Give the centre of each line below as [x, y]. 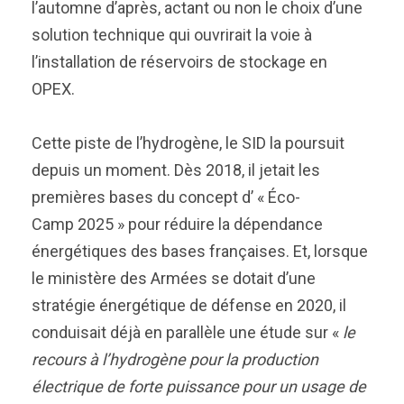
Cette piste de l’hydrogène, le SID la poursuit [188, 143]
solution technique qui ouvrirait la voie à [172, 35]
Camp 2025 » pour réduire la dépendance [177, 224]
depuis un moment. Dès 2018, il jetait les [176, 170]
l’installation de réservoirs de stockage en [179, 62]
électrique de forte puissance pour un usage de [199, 386]
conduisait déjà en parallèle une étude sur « [187, 332]
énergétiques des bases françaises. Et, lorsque [200, 251]
